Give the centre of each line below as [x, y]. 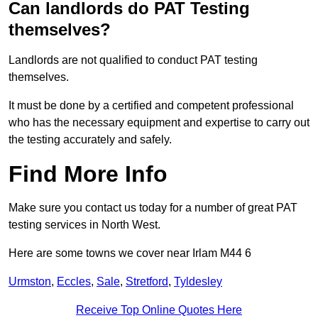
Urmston [30, 282]
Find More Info [88, 174]
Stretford [147, 282]
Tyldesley [198, 282]
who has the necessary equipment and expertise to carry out [159, 123]
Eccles [74, 282]
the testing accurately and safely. [90, 140]
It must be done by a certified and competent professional [151, 106]
